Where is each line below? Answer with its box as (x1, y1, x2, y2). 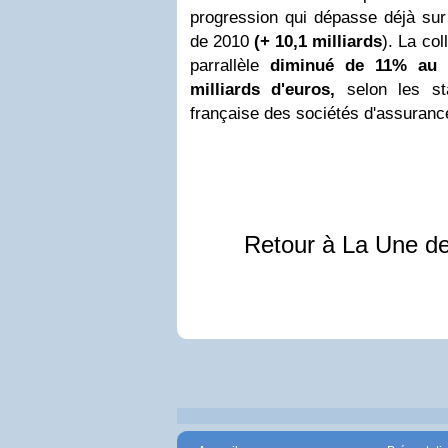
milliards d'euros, (190, 80, 336, 99)
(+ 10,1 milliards (254, 32, 383, 51)
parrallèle (190, 56, 270, 75)
